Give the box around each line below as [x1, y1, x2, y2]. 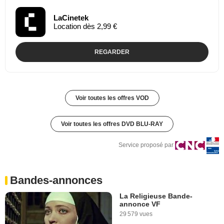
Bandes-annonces [10, 173, 102, 186]
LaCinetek [53, 13, 88, 22]
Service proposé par [118, 141, 173, 148]
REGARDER [94, 48, 129, 55]
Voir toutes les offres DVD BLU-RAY [61, 120, 163, 127]
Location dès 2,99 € [53, 21, 117, 30]
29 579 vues [119, 210, 152, 217]
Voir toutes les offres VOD [75, 94, 149, 101]
